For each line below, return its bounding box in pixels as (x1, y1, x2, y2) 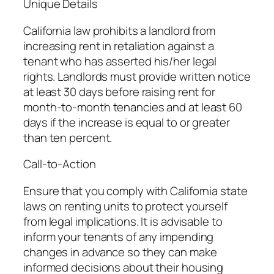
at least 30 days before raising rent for (23, 83, 215, 100)
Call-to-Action (23, 156, 96, 172)
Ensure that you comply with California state (23, 182, 248, 199)
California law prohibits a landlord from (23, 22, 215, 39)
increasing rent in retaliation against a (23, 37, 214, 54)
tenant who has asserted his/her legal (23, 53, 217, 69)
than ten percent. (23, 129, 113, 146)
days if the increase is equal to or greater (23, 114, 230, 130)
